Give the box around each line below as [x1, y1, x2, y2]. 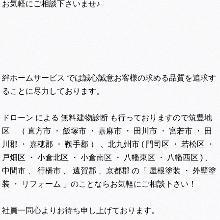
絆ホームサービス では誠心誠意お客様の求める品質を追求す [2, 74, 217, 82]
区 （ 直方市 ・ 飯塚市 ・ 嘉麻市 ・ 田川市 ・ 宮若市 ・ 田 [2, 127, 213, 136]
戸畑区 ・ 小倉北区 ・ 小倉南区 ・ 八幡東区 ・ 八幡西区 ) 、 [2, 153, 213, 162]
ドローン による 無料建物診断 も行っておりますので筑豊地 [2, 113, 213, 122]
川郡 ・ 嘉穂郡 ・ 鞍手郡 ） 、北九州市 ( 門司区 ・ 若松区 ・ [2, 140, 215, 149]
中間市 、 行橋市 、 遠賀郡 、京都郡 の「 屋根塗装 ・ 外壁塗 [2, 166, 217, 175]
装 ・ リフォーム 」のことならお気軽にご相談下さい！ [2, 180, 197, 189]
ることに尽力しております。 [2, 87, 105, 96]
